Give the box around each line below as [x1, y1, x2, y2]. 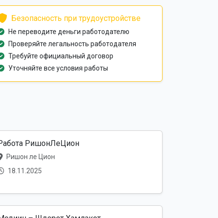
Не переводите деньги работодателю [8, 28, 129, 36]
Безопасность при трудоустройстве [11, 14, 141, 23]
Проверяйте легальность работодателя [8, 40, 136, 48]
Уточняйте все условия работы [8, 64, 108, 73]
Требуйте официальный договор [8, 52, 113, 60]
